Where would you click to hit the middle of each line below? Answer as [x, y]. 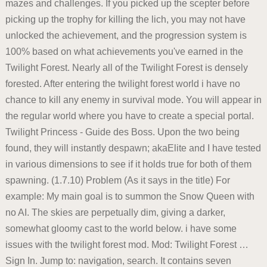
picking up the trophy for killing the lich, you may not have [125, 20]
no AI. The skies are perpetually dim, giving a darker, [115, 213]
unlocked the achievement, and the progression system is [126, 36]
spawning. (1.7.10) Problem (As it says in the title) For [117, 181]
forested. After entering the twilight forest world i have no [122, 84]
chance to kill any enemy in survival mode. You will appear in [133, 100]
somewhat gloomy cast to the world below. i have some [121, 229]
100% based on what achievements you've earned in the [124, 52]
